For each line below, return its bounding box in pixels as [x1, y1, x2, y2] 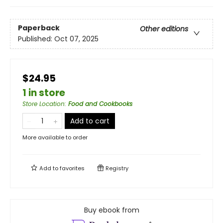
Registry [104, 164, 128, 172]
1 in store [22, 86, 65, 100]
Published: [18, 34, 54, 44]
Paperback [18, 23, 60, 33]
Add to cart [70, 116, 110, 126]
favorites [60, 164, 85, 172]
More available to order [22, 133, 88, 141]
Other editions [140, 24, 188, 34]
